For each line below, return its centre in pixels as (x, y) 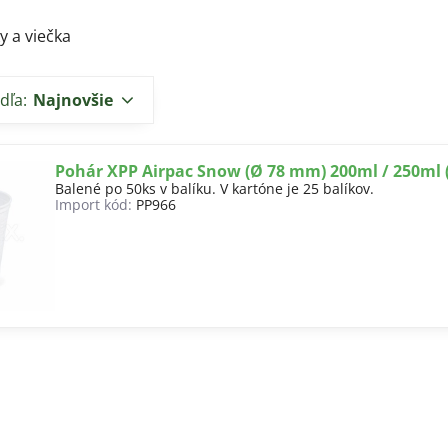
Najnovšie (73, 100)
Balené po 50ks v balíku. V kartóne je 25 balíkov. (215, 188)
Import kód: (94, 204)
